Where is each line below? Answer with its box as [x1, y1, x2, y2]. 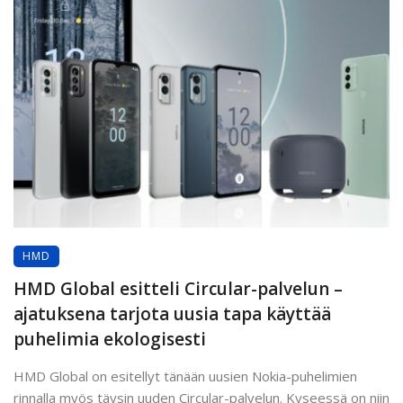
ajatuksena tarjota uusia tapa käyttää [13, 302, 331, 327]
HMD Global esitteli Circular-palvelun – [13, 277, 343, 301]
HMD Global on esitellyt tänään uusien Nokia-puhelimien [13, 367, 357, 386]
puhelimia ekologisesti [13, 327, 206, 352]
